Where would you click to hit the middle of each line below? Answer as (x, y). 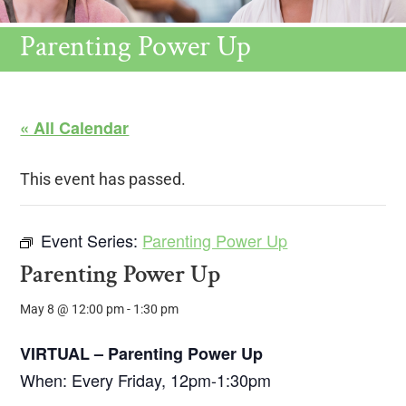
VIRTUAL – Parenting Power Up (142, 353)
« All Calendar (75, 127)
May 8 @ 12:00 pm (72, 309)
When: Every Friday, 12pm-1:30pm (146, 379)
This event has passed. (103, 179)
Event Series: (92, 240)
